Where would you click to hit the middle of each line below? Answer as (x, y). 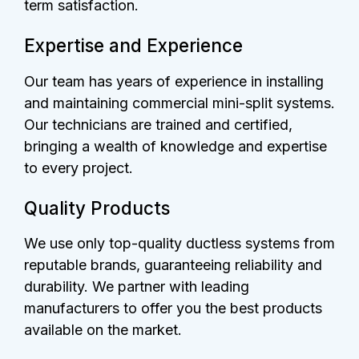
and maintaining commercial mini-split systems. (179, 103)
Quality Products (97, 208)
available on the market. (103, 330)
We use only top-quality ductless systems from (179, 244)
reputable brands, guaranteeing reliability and (173, 265)
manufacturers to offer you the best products (173, 309)
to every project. (79, 167)
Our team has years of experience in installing (174, 81)
